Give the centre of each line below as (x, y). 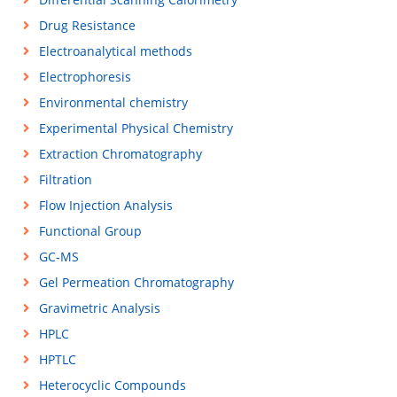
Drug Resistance (87, 25)
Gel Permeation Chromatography (136, 282)
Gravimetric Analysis (99, 308)
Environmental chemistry (113, 102)
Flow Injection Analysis (105, 205)
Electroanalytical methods (115, 51)
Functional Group (90, 231)
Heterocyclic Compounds (112, 385)
